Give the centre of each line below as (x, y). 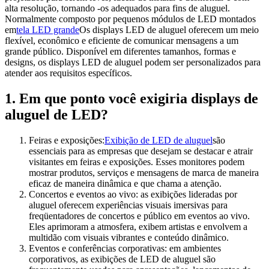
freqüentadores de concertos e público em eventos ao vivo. (139, 216)
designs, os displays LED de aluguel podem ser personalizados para (133, 62)
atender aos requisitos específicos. (68, 73)
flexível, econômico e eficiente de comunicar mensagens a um (122, 41)
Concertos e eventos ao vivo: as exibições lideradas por (133, 194)
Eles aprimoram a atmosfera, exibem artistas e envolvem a (138, 226)
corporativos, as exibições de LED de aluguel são (122, 259)
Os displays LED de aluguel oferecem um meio (169, 30)
